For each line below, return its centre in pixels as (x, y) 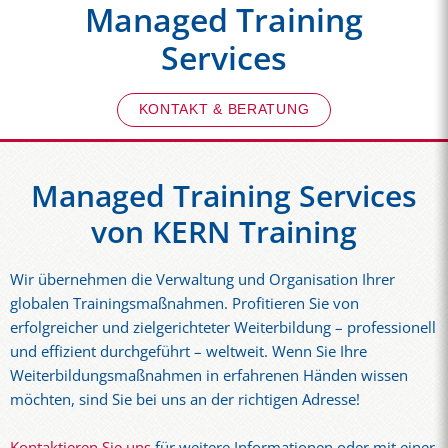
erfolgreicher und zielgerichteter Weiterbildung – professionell (223, 327)
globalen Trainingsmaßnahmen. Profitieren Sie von (184, 303)
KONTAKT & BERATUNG (224, 109)
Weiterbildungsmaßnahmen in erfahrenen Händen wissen (209, 375)
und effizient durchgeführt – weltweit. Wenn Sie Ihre (188, 351)
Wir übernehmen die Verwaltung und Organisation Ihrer (202, 279)
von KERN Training (224, 231)
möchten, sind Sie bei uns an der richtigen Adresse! (185, 399)
